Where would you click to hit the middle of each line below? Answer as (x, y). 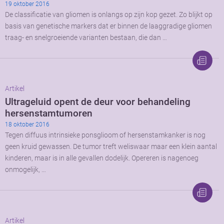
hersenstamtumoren (49, 113)
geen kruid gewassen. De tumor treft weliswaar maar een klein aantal (111, 147)
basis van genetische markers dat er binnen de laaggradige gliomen (108, 26)
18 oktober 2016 (27, 125)
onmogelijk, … (25, 170)
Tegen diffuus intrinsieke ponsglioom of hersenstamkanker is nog (105, 135)
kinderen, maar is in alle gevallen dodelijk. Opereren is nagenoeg (102, 158)
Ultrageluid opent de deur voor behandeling (98, 102)
